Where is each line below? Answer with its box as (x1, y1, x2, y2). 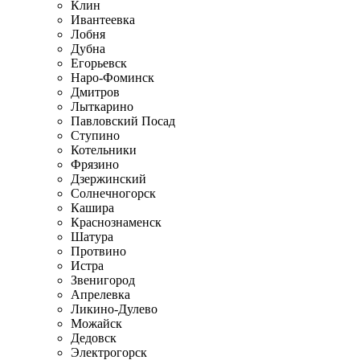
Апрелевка (71, 287, 130, 301)
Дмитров (71, 84, 120, 99)
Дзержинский (71, 171, 146, 186)
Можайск (71, 316, 122, 330)
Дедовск (71, 330, 117, 345)
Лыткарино (71, 99, 133, 113)
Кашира (71, 200, 114, 215)
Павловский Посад (71, 113, 175, 128)
